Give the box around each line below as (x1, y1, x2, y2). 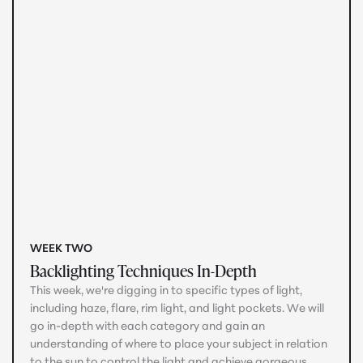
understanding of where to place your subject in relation (30, 339, 327, 352)
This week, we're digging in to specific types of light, (30, 285, 302, 298)
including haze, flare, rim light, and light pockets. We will (30, 303, 324, 316)
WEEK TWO (30, 243, 92, 256)
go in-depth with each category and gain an (30, 321, 265, 334)
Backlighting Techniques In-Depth (30, 259, 257, 283)
